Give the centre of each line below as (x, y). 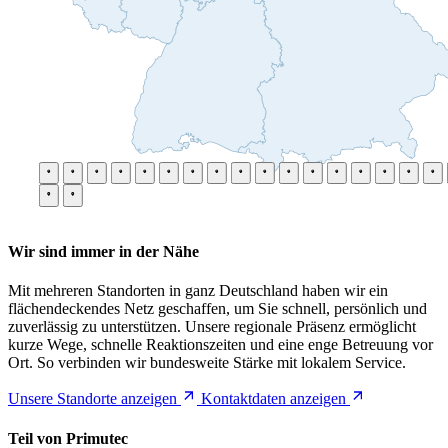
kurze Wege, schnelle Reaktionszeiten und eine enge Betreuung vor (220, 345)
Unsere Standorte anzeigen (92, 399)
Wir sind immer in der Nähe (103, 252)
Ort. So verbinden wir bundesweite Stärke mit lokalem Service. (207, 363)
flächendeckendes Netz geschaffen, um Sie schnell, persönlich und (217, 309)
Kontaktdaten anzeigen (273, 399)
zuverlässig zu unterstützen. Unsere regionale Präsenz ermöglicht (212, 327)
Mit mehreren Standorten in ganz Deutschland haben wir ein (198, 291)
